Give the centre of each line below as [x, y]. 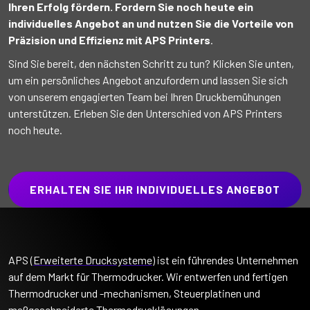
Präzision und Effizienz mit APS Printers [109, 39]
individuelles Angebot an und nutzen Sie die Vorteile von [151, 23]
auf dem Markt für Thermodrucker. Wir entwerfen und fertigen [148, 276]
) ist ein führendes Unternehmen [225, 259]
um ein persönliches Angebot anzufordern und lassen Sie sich [148, 80]
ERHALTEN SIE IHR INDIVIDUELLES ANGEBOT [155, 189]
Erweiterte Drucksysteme [93, 259]
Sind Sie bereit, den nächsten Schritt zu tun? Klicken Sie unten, [151, 63]
